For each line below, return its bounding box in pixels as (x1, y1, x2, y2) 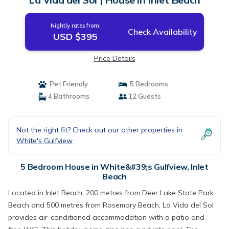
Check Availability (127, 27, 197, 37)
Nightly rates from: (50, 22, 101, 29)
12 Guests (127, 92, 161, 100)
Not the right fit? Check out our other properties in (16, 125, 182, 134)
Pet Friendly (46, 80, 88, 88)
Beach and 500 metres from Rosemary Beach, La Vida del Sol (8, 200, 214, 210)
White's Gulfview (16, 136, 73, 145)
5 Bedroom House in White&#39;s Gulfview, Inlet (20, 162, 209, 172)
